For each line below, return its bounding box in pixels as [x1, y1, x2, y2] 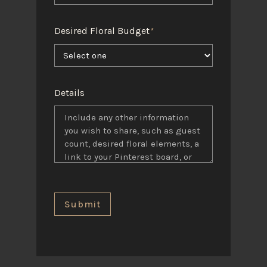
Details [54, 87, 85, 99]
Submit [64, 198, 101, 210]
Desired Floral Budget [54, 25, 150, 37]
